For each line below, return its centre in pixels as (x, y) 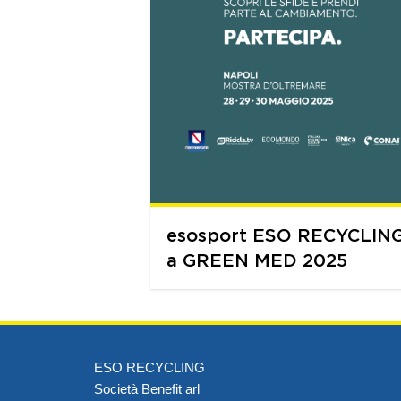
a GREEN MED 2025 (257, 260)
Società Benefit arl (147, 389)
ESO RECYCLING (149, 368)
